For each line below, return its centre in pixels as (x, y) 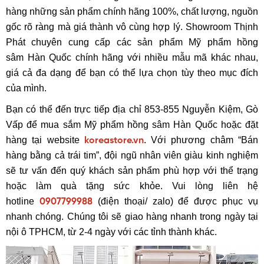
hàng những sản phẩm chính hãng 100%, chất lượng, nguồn (132, 11)
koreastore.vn (114, 140)
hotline (23, 201)
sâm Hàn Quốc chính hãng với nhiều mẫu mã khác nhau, (132, 57)
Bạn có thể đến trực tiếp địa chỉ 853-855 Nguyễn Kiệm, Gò (132, 109)
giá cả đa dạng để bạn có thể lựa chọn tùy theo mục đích (132, 72)
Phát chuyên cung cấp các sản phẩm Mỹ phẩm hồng (132, 42)
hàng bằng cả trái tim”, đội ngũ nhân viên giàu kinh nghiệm (132, 155)
